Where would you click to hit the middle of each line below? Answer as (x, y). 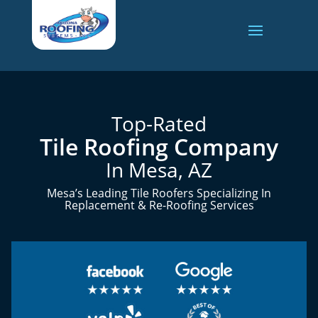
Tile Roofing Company (159, 147)
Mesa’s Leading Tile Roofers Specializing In (159, 193)
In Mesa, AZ (159, 170)
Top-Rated (159, 124)
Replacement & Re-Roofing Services (159, 205)
